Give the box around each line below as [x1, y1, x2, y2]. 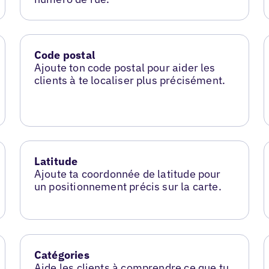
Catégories [34, 248, 89, 262]
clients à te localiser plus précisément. [34, 73, 226, 88]
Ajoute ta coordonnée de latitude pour [34, 167, 221, 181]
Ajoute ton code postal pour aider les [34, 61, 216, 75]
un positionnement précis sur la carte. [34, 180, 222, 194]
